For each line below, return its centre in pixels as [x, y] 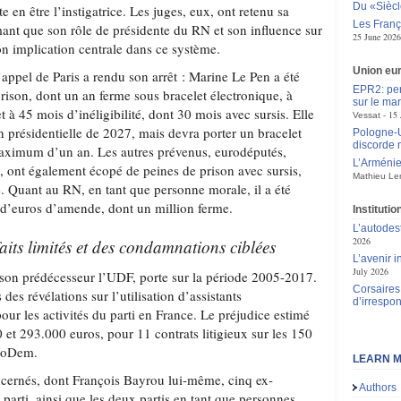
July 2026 [370, 271]
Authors [378, 388]
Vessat [366, 115]
